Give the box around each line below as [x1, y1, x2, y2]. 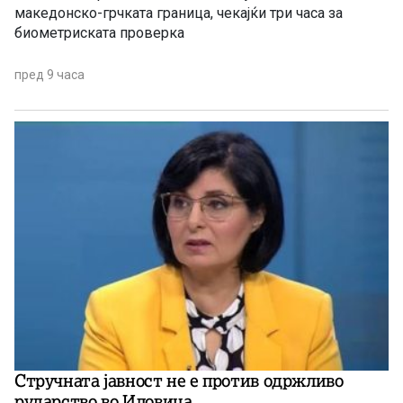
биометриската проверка [14, 24, 184, 42]
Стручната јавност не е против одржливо [14, 370, 344, 392]
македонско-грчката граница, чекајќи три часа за [14, 4, 343, 22]
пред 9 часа [14, 67, 85, 83]
